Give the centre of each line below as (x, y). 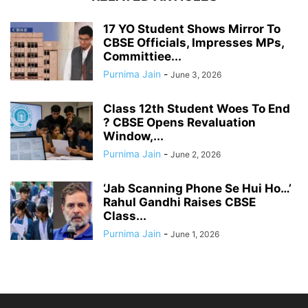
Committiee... (142, 56)
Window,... (133, 136)
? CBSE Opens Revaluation (179, 122)
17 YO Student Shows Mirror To (192, 29)
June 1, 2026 (195, 234)
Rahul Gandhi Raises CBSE (179, 202)
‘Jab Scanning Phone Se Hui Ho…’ (197, 188)
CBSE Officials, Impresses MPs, (194, 42)
